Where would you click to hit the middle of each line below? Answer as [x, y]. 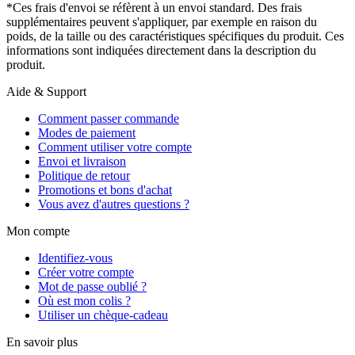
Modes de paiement [87, 132]
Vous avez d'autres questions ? [114, 204]
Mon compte [38, 231]
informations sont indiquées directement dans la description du [161, 50]
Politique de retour [84, 175]
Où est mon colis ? [84, 300]
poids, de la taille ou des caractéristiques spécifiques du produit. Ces [175, 36]
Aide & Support [46, 91]
